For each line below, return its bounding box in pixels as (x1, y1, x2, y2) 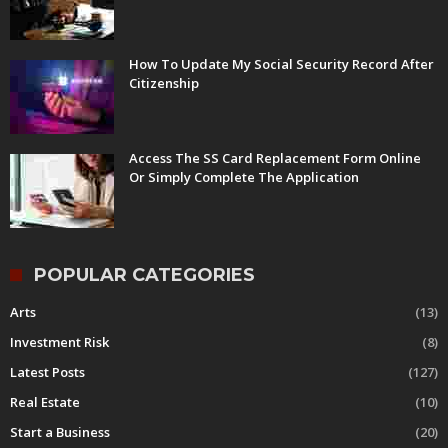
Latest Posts (10, 363, 85, 382)
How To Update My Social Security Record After (129, 55, 434, 74)
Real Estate (10, 393, 80, 412)
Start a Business (10, 423, 110, 442)
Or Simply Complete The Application (129, 168, 359, 187)
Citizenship (129, 74, 199, 93)
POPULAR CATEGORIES (34, 264, 255, 287)
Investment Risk (10, 333, 109, 352)
